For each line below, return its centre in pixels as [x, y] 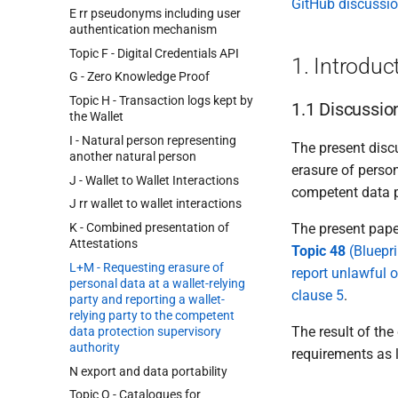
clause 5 [318, 295]
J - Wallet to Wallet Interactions [154, 180]
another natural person [133, 156]
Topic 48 [318, 251]
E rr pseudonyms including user [155, 13]
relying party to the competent [152, 315]
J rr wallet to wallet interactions [155, 204]
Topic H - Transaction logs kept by [161, 100]
